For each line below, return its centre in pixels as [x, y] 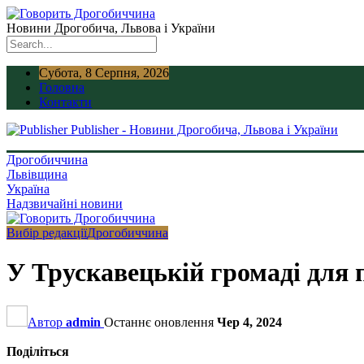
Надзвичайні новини [65, 204]
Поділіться [38, 351]
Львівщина [37, 174]
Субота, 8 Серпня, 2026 [104, 73]
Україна [28, 189]
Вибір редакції [47, 233]
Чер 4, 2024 [249, 322]
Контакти [65, 102]
